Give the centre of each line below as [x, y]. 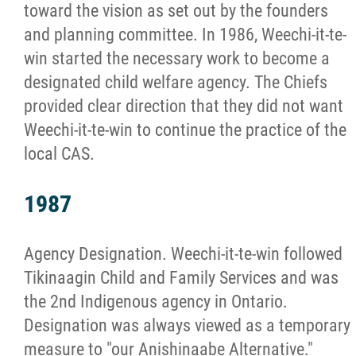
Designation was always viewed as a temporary [187, 325]
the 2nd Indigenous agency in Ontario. [156, 302]
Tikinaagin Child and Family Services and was [181, 278]
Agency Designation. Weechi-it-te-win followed [183, 254]
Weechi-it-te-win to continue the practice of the [185, 130]
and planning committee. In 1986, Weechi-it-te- [185, 35]
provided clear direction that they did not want [184, 106]
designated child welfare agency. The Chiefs [176, 82]
